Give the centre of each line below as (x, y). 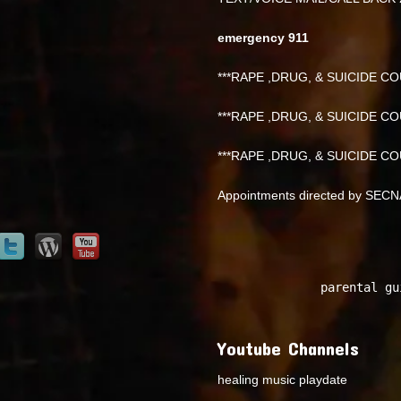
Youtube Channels (289, 347)
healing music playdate (283, 380)
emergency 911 (264, 37)
